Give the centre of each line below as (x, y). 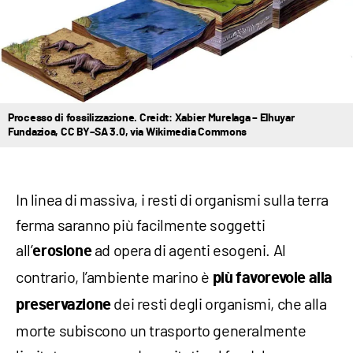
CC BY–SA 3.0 (93, 132)
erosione (62, 251)
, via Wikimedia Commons (186, 132)
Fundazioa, (34, 132)
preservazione (63, 305)
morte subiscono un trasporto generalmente (161, 330)
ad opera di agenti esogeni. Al (189, 249)
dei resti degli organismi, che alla (219, 303)
